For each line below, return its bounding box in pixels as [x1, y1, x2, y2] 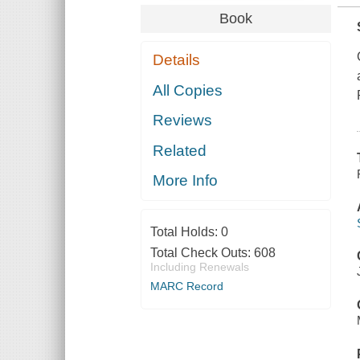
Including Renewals [149, 260, 249, 274]
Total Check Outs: [149, 246, 254, 260]
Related [153, 141, 207, 159]
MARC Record [149, 280, 223, 293]
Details [153, 51, 201, 69]
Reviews [153, 112, 213, 129]
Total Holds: [149, 225, 221, 239]
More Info [153, 172, 219, 190]
